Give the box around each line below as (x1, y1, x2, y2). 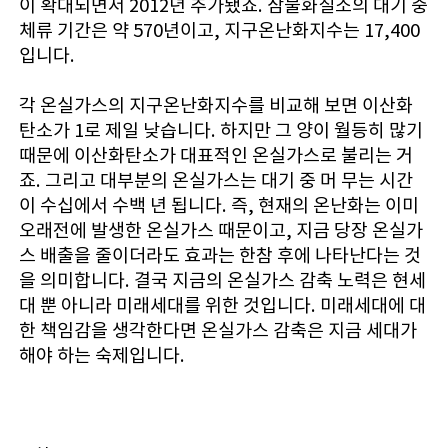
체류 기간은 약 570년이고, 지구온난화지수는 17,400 (18, 19, 420, 43)
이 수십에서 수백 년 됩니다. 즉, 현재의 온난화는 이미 (18, 194, 419, 218)
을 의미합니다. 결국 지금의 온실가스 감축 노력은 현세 (18, 269, 426, 293)
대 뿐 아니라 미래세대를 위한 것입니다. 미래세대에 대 (18, 294, 426, 318)
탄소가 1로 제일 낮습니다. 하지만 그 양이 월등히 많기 (18, 119, 423, 143)
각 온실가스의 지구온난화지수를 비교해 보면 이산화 (18, 94, 413, 118)
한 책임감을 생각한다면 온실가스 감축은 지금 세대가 (18, 319, 417, 343)
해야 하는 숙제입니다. (18, 344, 185, 368)
